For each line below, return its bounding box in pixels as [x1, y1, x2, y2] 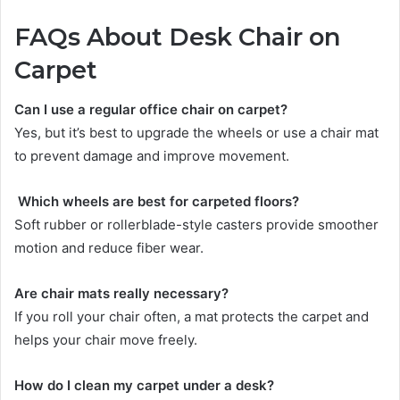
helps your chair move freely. [14, 331, 197, 349]
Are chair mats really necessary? [14, 285, 229, 303]
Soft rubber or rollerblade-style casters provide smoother [14, 216, 379, 234]
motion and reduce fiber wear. [14, 239, 204, 257]
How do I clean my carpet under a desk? [14, 377, 274, 395]
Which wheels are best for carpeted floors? [14, 193, 299, 211]
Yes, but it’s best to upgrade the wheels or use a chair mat [14, 124, 379, 142]
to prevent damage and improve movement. [14, 147, 289, 165]
